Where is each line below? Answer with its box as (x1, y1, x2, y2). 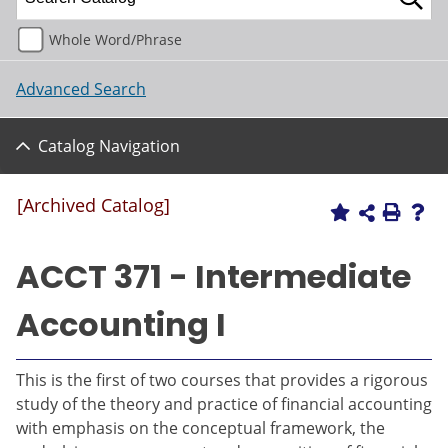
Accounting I (16, 302, 226, 347)
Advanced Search (16, 77, 146, 100)
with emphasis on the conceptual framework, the (16, 417, 385, 439)
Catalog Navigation (38, 135, 180, 157)
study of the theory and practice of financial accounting (16, 393, 432, 415)
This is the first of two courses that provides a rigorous (16, 369, 428, 391)
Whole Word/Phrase (49, 29, 182, 49)
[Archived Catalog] (17, 193, 170, 217)
